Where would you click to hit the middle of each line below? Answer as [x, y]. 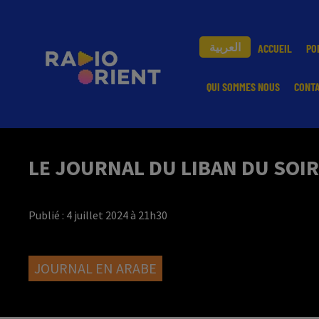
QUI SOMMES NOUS [243, 87]
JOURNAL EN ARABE [95, 268]
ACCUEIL [275, 48]
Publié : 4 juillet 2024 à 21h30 [98, 215]
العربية [225, 47]
